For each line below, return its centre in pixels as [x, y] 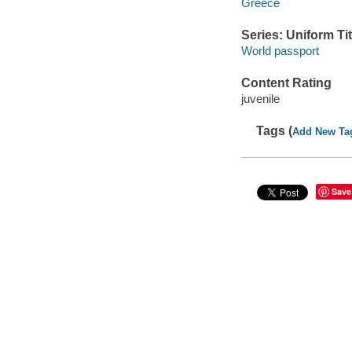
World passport [280, 50]
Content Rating [286, 83]
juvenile [260, 98]
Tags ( [275, 130]
